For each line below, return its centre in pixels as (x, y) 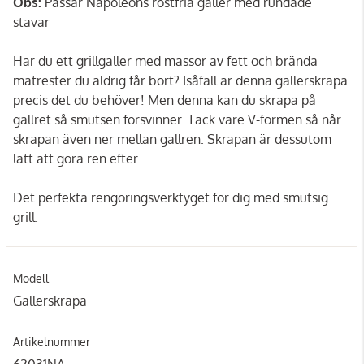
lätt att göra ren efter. (77, 158)
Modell (31, 278)
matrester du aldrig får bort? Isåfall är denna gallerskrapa (180, 80)
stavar (31, 22)
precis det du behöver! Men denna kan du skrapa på (165, 100)
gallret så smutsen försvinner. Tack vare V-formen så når (177, 119)
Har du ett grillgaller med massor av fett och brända (165, 61)
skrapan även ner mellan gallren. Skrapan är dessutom (172, 139)
